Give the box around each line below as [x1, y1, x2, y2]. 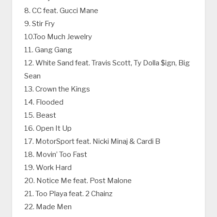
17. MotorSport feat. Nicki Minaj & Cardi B [24, 137, 160, 146]
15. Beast [24, 111, 56, 120]
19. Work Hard [24, 163, 72, 172]
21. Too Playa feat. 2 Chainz [24, 189, 112, 199]
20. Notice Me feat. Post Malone [24, 176, 132, 186]
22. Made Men [24, 202, 72, 212]
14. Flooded [24, 98, 63, 107]
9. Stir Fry [24, 19, 55, 29]
